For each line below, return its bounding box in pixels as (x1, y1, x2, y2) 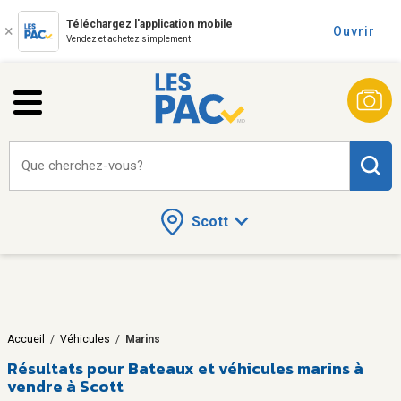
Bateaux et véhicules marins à (128, 355, 363, 380)
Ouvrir (333, 24, 375, 38)
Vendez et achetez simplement (66, 34, 191, 44)
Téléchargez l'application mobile (66, 18, 233, 30)
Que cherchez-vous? (21, 158, 143, 174)
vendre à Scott (7, 373, 124, 398)
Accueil (7, 332, 45, 346)
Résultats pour (7, 355, 124, 380)
